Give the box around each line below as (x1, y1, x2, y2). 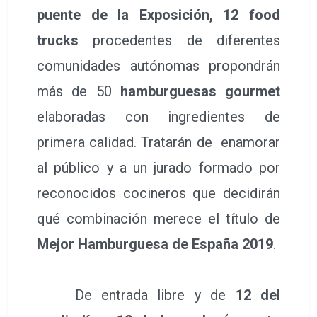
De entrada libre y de (37, 286, 236, 304)
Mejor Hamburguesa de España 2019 (37, 235, 273, 253)
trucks (37, 31, 93, 49)
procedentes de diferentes (93, 31, 281, 49)
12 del (235, 286, 281, 304)
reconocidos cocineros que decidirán (37, 184, 280, 202)
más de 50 (37, 82, 112, 100)
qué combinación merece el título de (37, 209, 280, 227)
